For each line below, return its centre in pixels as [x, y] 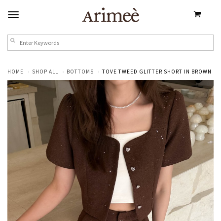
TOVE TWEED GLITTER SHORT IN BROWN [157, 71]
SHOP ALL [45, 71]
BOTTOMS [80, 71]
